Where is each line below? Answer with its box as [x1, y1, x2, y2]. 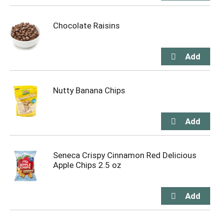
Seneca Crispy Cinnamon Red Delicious [53, 150, 196, 160]
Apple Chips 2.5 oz [53, 160, 121, 170]
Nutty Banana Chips [53, 85, 125, 95]
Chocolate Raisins [53, 21, 120, 30]
